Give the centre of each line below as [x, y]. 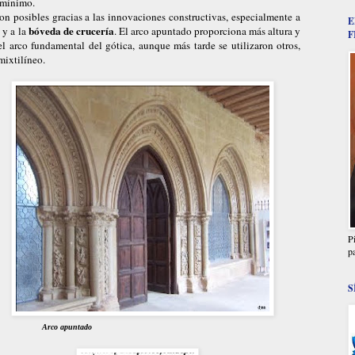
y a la [15, 31]
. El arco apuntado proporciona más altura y [207, 31]
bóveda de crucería [71, 31]
